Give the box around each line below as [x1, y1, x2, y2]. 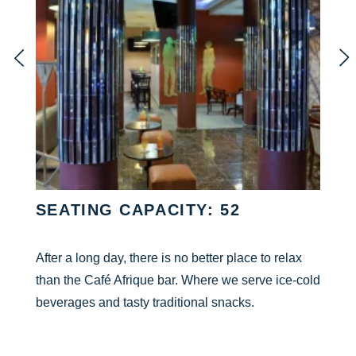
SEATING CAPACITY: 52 [35, 200, 241, 219]
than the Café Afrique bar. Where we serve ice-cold [35, 272, 320, 287]
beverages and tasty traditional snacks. [35, 294, 254, 309]
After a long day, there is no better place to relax [35, 250, 302, 265]
